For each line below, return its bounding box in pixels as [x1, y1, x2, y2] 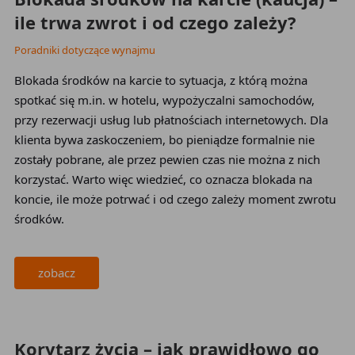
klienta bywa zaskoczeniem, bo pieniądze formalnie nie [13, 132, 315, 147]
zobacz [37, 265, 75, 281]
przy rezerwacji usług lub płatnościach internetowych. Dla [13, 112, 328, 128]
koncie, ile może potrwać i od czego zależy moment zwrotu [13, 191, 336, 207]
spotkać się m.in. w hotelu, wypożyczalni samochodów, [13, 92, 315, 108]
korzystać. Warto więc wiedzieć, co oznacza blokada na [13, 171, 312, 187]
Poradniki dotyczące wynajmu [13, 43, 155, 57]
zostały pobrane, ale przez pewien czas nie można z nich [13, 151, 320, 167]
